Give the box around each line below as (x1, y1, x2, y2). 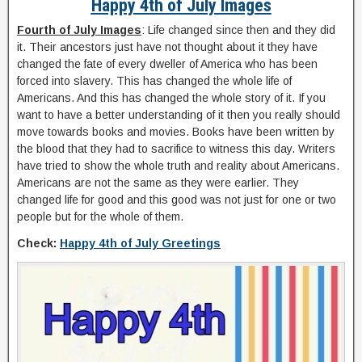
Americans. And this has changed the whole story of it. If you (17, 91, 326, 104)
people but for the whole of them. (17, 210, 183, 223)
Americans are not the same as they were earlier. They (17, 176, 299, 189)
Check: (17, 237, 60, 250)
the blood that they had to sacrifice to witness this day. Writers (17, 142, 335, 155)
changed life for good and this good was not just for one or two (17, 193, 336, 206)
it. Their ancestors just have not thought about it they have (17, 40, 318, 53)
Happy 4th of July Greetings (60, 237, 221, 250)
